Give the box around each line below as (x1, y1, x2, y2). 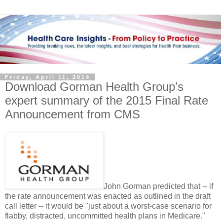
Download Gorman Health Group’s (5, 79, 184, 93)
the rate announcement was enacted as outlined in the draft (5, 192, 211, 201)
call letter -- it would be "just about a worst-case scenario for (5, 202, 212, 211)
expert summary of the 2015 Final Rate (5, 93, 208, 107)
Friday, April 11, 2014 (5, 74, 90, 80)
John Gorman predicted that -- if (104, 182, 213, 191)
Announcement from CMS (5, 107, 140, 121)
